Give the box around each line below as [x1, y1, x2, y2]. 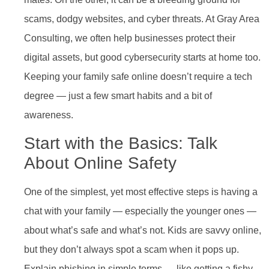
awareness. [24, 109, 73, 120]
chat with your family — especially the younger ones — [24, 205, 256, 216]
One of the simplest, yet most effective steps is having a [24, 186, 258, 197]
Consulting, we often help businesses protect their [24, 32, 235, 43]
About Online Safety [24, 153, 177, 172]
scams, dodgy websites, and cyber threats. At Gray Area [24, 13, 259, 24]
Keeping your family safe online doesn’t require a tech [24, 71, 252, 82]
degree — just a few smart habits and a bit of [24, 90, 212, 101]
